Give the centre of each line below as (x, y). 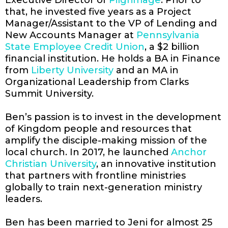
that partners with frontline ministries (95, 175)
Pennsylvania (168, 35)
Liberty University (71, 70)
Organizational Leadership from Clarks (97, 82)
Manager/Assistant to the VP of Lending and (111, 23)
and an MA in (146, 70)
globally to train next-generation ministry (104, 187)
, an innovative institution (156, 164)
